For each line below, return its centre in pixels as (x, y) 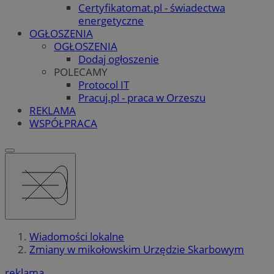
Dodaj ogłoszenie (119, 59)
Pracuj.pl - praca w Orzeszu (142, 97)
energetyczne (111, 20)
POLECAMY (81, 72)
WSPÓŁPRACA (63, 123)
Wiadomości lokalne (77, 237)
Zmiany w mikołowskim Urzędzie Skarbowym (137, 250)
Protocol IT (104, 84)
